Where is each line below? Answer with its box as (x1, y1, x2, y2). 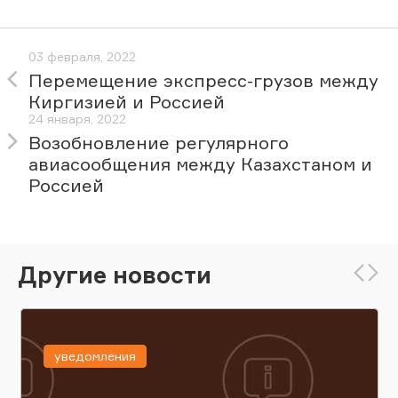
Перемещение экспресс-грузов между (28, 69, 378, 92)
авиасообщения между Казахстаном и (28, 153, 372, 176)
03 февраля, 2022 (28, 49, 136, 65)
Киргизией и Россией (28, 91, 225, 114)
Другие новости (18, 259, 211, 289)
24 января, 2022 (28, 111, 126, 127)
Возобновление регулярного (28, 131, 289, 155)
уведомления (53, 348, 136, 364)
